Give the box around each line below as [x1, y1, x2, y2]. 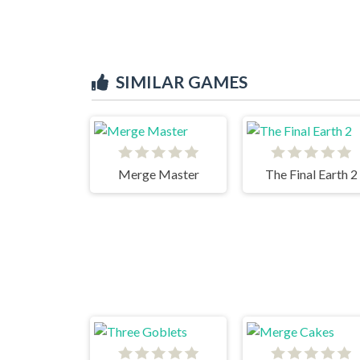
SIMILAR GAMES [116, 71, 247, 92]
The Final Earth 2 [264, 166, 358, 182]
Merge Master [117, 166, 199, 182]
